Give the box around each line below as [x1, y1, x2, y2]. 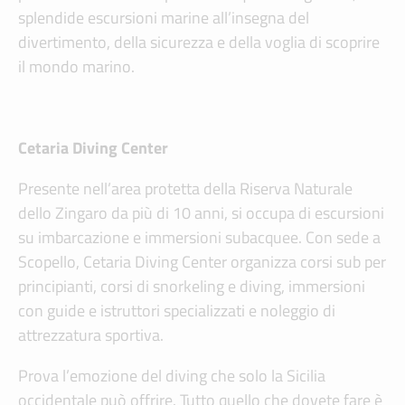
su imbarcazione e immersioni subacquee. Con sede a [18, 225, 381, 250]
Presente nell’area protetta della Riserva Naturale [18, 176, 353, 202]
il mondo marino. [18, 54, 135, 80]
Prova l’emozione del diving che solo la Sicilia [18, 363, 325, 389]
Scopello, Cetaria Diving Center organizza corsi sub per [18, 250, 386, 275]
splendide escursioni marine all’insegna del [18, 5, 309, 31]
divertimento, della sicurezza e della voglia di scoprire [18, 30, 380, 55]
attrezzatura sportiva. [18, 323, 164, 348]
